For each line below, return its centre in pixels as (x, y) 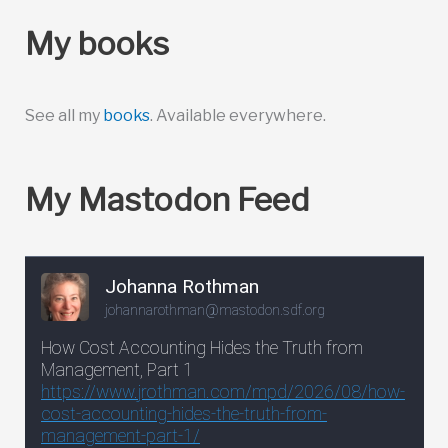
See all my (63, 115)
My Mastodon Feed (167, 200)
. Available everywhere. (237, 115)
